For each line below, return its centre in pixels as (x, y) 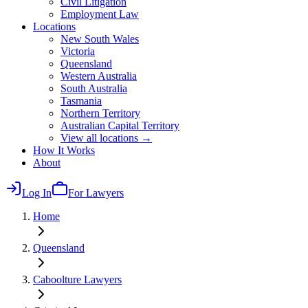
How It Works (64, 150)
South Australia (94, 88)
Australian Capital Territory (120, 125)
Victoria (78, 51)
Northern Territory (100, 113)
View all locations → (106, 138)
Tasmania (81, 101)
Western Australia (99, 76)
